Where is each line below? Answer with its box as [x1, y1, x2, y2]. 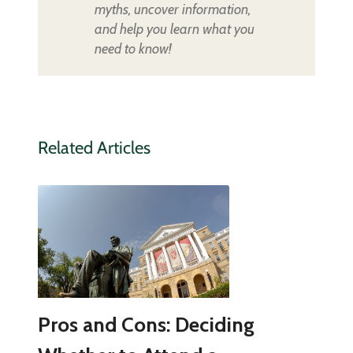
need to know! [94, 39, 171, 58]
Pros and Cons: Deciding [37, 311, 255, 337]
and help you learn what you [94, 20, 255, 38]
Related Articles [37, 136, 150, 158]
